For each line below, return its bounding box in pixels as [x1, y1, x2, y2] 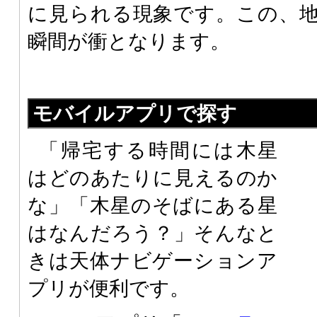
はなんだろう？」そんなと [28, 222, 278, 245]
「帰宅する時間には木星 [39, 139, 278, 162]
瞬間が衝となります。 [28, 30, 230, 52]
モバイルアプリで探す [33, 102, 237, 125]
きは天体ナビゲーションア [28, 250, 278, 272]
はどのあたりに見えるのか [28, 167, 278, 190]
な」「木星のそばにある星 [28, 195, 278, 217]
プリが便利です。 [28, 277, 190, 300]
